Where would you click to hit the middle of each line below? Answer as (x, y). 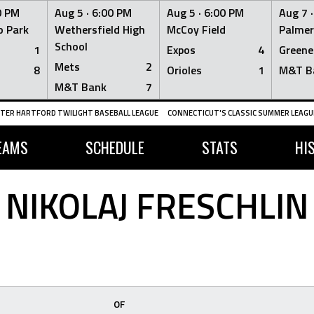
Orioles (184, 70)
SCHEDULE (115, 147)
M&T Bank (81, 87)
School (71, 46)
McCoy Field (196, 29)
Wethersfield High (100, 29)
